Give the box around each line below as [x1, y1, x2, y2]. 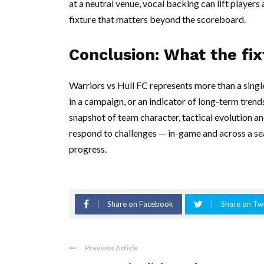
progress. [69, 143, 107, 155]
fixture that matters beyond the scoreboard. [69, 14, 246, 25]
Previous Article [85, 243, 138, 253]
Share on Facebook [107, 199, 173, 209]
